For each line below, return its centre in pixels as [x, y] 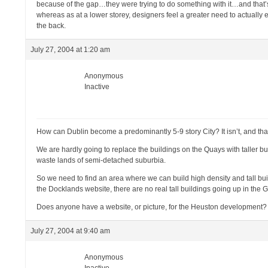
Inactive [97, 87]
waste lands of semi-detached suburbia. [101, 160]
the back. [51, 26]
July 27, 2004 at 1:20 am [71, 50]
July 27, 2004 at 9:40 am [71, 231]
